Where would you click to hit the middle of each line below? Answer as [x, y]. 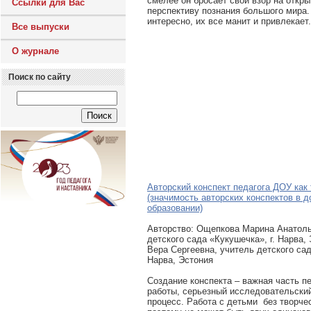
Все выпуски [41, 27]
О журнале [35, 51]
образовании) [175, 208]
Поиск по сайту [40, 77]
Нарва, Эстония [180, 260]
